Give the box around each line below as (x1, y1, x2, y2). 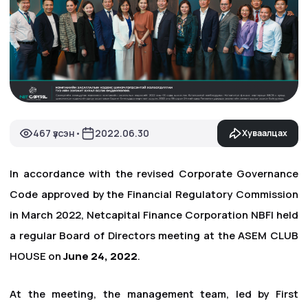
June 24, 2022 (63, 249, 137, 264)
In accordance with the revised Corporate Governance (10, 166, 298, 181)
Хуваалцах (242, 126, 287, 139)
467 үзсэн (33, 126, 75, 140)
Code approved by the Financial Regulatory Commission (10, 187, 298, 202)
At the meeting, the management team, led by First (10, 286, 298, 301)
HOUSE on (10, 249, 63, 264)
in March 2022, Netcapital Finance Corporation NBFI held (10, 208, 298, 223)
